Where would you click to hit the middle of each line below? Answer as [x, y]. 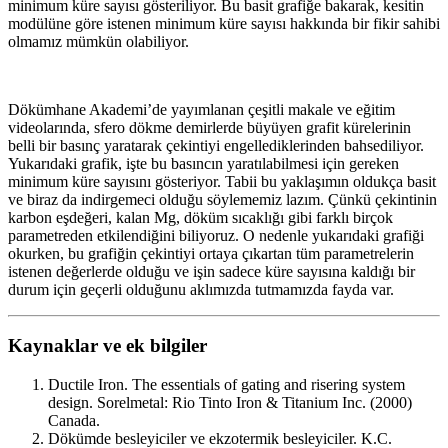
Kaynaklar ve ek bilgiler [107, 346]
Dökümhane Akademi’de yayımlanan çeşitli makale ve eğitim [201, 109]
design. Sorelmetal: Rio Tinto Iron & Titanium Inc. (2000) [230, 403]
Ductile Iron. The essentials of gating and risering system [226, 385]
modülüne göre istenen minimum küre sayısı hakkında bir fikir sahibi [224, 23]
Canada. [74, 421]
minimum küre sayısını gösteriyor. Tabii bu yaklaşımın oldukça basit [222, 181]
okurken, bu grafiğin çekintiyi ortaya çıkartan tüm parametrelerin [211, 253]
